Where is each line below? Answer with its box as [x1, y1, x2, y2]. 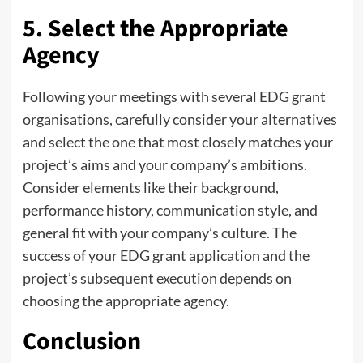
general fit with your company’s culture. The [22, 223, 297, 241]
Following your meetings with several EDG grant [22, 87, 326, 105]
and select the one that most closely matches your [22, 132, 333, 151]
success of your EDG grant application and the [22, 246, 310, 264]
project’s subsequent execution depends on [22, 268, 292, 287]
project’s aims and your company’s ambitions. [22, 155, 307, 173]
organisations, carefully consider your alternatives [22, 109, 337, 128]
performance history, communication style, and [22, 200, 318, 219]
